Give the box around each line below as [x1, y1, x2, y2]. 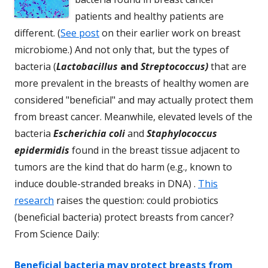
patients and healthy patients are [75, 9, 224, 23]
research [14, 193, 54, 207]
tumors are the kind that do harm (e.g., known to [14, 160, 232, 173]
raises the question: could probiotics [54, 193, 218, 207]
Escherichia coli [53, 126, 125, 140]
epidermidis [14, 143, 69, 157]
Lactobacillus [56, 59, 118, 73]
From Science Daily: [14, 227, 99, 240]
